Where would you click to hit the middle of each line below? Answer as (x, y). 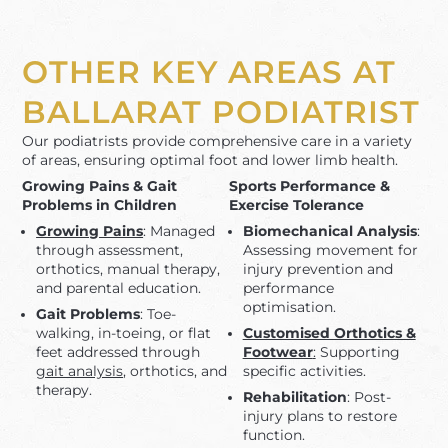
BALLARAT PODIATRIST (221, 112)
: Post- (368, 396)
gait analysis (80, 370)
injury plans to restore (319, 415)
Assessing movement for (330, 249)
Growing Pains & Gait (100, 186)
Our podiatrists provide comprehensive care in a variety (217, 141)
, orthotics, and (175, 370)
